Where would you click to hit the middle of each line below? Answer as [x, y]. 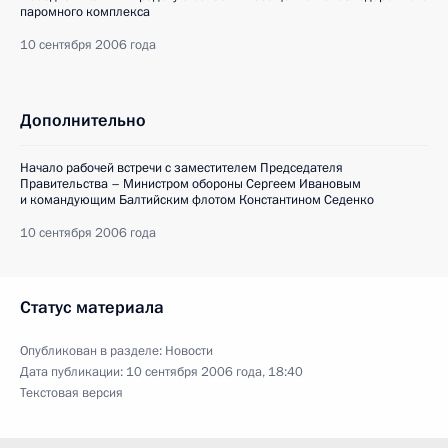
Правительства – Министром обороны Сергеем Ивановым [190, 183]
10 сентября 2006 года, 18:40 [214, 371]
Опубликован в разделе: [92, 350]
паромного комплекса [85, 11]
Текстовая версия [71, 392]
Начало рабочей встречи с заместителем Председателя [181, 167]
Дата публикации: [73, 371]
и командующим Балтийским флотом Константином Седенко [197, 199]
